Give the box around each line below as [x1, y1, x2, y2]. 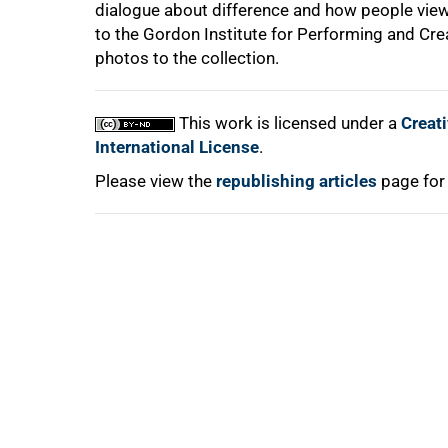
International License [95, 137, 259, 157]
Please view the [95, 171, 216, 191]
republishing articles [216, 171, 377, 191]
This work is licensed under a [175, 113, 401, 133]
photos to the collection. [95, 48, 279, 68]
